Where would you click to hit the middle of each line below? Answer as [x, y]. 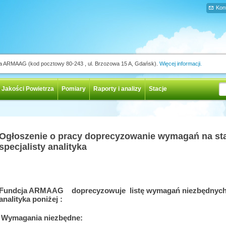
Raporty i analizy [117, 89]
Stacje [158, 89]
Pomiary [74, 89]
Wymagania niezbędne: [42, 218]
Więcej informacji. [181, 64]
